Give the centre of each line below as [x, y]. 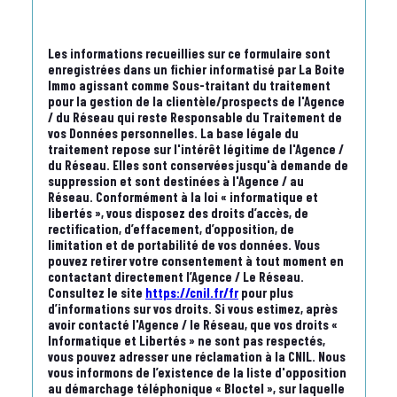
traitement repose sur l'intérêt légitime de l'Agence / [196, 149]
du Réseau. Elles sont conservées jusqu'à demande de [198, 165]
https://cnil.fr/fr [192, 293]
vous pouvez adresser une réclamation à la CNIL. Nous [197, 357]
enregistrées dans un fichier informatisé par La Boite [196, 70]
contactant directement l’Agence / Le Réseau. [176, 277]
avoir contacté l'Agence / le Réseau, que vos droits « [193, 325]
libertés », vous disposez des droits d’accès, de [178, 213]
